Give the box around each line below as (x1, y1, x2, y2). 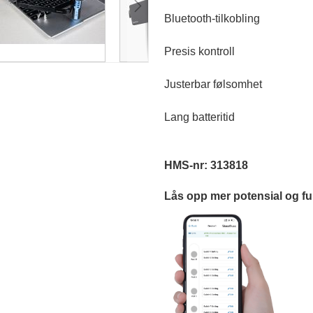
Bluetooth (164, 13, 212, 24)
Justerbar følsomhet (164, 78, 263, 90)
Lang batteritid (164, 111, 235, 123)
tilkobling (215, 13, 261, 24)
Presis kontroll (164, 45, 235, 57)
